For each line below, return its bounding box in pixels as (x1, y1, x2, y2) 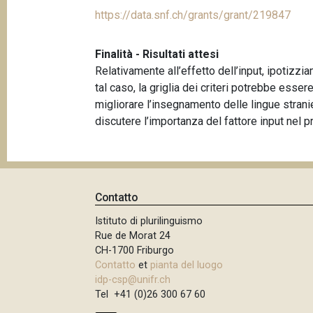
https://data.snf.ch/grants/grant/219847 (95, 8, 291, 22)
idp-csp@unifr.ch (95, 274, 171, 286)
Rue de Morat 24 (95, 230, 171, 242)
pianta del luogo (150, 259, 224, 272)
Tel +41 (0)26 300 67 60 (95, 289, 206, 301)
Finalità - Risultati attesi (95, 47, 219, 61)
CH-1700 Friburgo (95, 245, 175, 257)
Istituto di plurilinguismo (95, 215, 203, 228)
